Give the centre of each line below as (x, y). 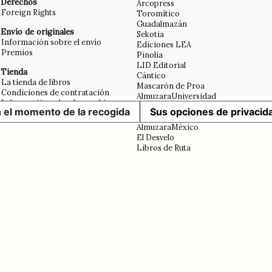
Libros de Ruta (164, 148)
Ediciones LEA (164, 44)
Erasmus (153, 106)
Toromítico (158, 13)
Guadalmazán (162, 24)
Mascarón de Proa (171, 86)
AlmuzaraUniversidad (176, 96)
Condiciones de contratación (55, 92)
